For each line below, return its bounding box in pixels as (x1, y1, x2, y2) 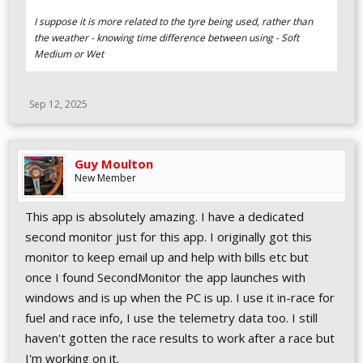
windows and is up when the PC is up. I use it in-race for (25, 289, 335, 305)
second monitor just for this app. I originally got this (25, 228, 312, 245)
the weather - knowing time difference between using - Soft (34, 31, 299, 45)
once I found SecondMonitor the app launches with (25, 269, 305, 285)
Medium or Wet (34, 47, 104, 61)
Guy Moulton (75, 156, 153, 172)
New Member (75, 171, 136, 185)
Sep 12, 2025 (29, 97, 88, 111)
